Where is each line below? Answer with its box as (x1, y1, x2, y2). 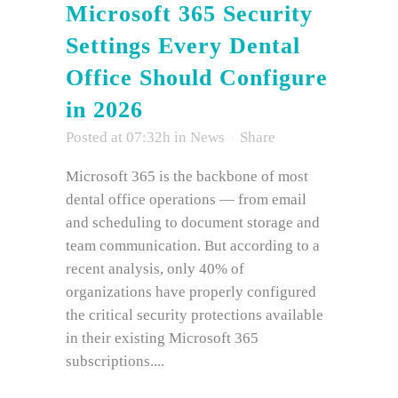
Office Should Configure (66, 65, 328, 92)
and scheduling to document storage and (66, 214, 320, 232)
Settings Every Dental (66, 33, 300, 60)
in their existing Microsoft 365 (66, 330, 259, 347)
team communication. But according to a (66, 237, 320, 255)
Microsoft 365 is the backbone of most (66, 168, 308, 186)
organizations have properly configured (66, 283, 316, 301)
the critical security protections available (66, 306, 323, 324)
